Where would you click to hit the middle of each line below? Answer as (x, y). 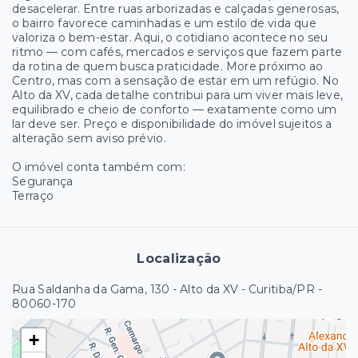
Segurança (43, 181)
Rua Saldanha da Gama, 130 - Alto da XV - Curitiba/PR (164, 289)
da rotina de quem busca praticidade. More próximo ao (168, 66)
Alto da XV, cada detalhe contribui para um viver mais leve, (178, 95)
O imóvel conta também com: (99, 167)
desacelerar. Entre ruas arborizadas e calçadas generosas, (176, 9)
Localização (179, 259)
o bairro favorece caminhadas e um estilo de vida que (164, 23)
